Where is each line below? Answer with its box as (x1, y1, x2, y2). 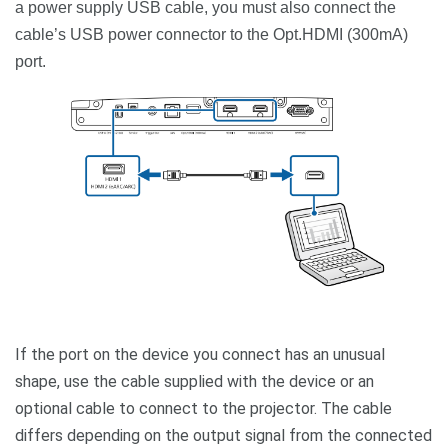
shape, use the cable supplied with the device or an (15, 372, 374, 392)
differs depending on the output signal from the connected (15, 426, 432, 446)
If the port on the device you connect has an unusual (15, 345, 385, 365)
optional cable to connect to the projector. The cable (15, 399, 392, 419)
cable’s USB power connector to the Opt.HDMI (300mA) (15, 25, 408, 43)
